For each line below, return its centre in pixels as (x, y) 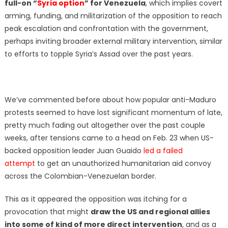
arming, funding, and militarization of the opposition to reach (113, 16)
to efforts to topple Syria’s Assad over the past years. (99, 54)
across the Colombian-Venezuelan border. (80, 176)
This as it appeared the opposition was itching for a (95, 199)
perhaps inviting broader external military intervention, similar (113, 41)
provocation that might (47, 211)
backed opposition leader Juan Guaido (74, 150)
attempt (20, 163)
